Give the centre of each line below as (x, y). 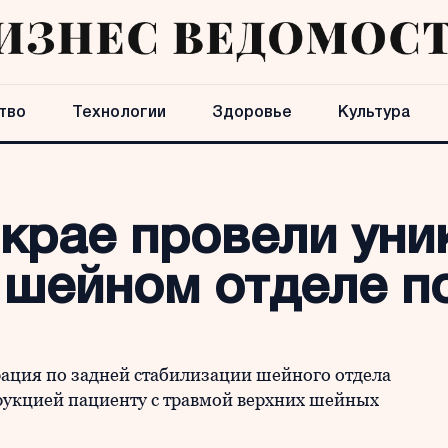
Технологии (119, 113)
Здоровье (252, 113)
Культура (374, 113)
